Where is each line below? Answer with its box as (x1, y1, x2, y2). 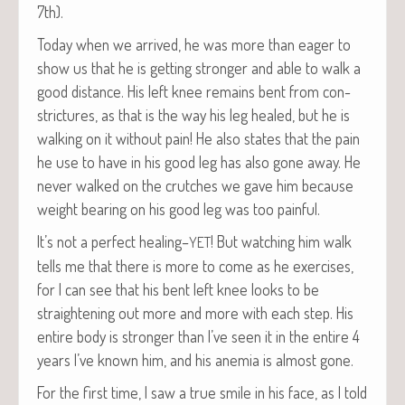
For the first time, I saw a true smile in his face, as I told (37, 381, 367, 402)
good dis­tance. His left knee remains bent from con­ (37, 80, 351, 101)
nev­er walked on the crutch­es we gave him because (37, 174, 353, 195)
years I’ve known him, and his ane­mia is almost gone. (37, 349, 353, 370)
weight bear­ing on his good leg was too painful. (37, 198, 320, 219)
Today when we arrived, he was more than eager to (37, 33, 351, 54)
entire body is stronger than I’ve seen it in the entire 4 (37, 325, 360, 346)
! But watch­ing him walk (211, 231, 352, 251)
